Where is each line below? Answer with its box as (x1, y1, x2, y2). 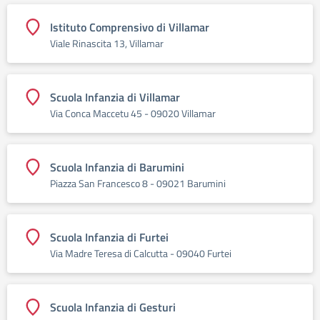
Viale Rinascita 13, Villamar (50, 36, 164, 51)
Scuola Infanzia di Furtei (50, 229, 169, 246)
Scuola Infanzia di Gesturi (50, 299, 176, 316)
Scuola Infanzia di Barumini (50, 159, 184, 176)
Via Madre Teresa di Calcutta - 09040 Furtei (50, 246, 231, 261)
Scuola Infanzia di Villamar (50, 89, 180, 106)
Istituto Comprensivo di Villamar (50, 19, 209, 36)
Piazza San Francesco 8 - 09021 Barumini (50, 176, 226, 191)
